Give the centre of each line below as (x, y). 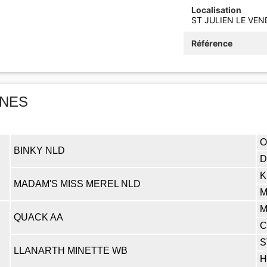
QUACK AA (40, 217)
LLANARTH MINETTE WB (72, 250)
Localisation (216, 10)
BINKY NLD (41, 150)
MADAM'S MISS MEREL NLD (78, 184)
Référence (212, 43)
